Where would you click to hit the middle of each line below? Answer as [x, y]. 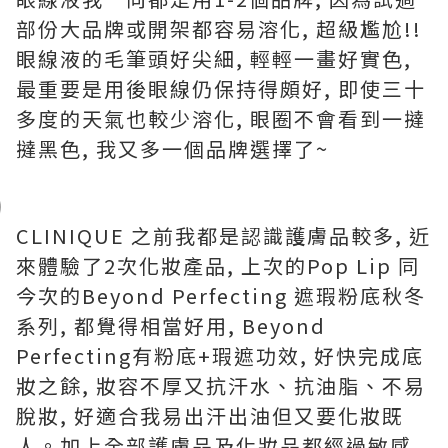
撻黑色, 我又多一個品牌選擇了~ [172, 148]
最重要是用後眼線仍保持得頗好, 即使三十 [221, 88]
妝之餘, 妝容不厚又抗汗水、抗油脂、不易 [221, 385]
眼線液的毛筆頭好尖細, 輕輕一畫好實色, [214, 58]
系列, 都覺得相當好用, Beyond [171, 325]
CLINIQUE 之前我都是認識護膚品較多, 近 [223, 235]
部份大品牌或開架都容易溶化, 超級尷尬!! [219, 28]
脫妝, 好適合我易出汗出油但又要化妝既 [210, 415]
